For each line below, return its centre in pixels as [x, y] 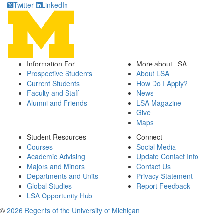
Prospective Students [60, 73]
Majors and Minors [56, 166]
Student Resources [56, 137]
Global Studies [49, 186]
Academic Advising [56, 156]
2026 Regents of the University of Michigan [73, 210]
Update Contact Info [167, 156]
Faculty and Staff [53, 93]
